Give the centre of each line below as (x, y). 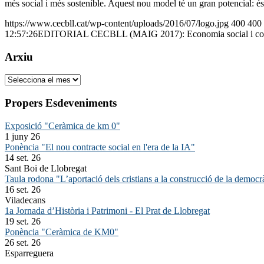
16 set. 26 (23, 189)
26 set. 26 (23, 242)
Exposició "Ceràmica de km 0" (62, 126)
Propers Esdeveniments (61, 103)
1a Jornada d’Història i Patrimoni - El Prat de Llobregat (107, 210)
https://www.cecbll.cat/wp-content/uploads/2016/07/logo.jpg (117, 23)
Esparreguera (29, 253)
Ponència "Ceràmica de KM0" (62, 232)
